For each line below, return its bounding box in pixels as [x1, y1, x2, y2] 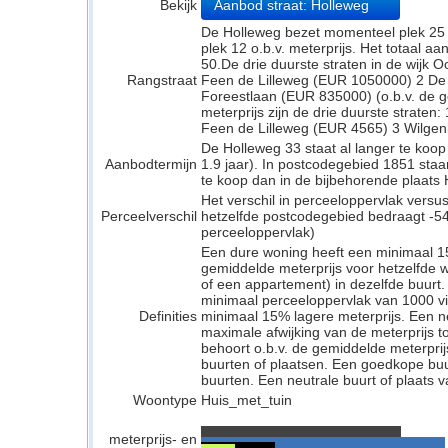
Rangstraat [127, 72, 197, 88]
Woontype [133, 392, 197, 408]
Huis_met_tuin [201, 392, 292, 408]
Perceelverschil [101, 208, 197, 224]
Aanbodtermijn [105, 156, 197, 172]
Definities [139, 308, 197, 324]
